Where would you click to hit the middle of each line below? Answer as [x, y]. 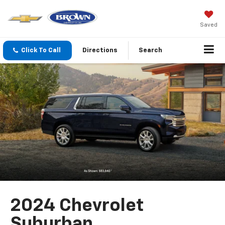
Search [150, 51]
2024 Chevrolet [77, 206]
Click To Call [41, 51]
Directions [100, 51]
